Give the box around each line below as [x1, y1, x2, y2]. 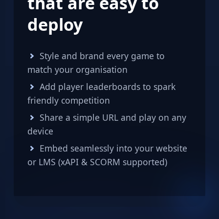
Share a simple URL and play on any [39, 111, 186, 124]
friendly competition [27, 94, 110, 107]
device [27, 125, 53, 137]
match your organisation [27, 64, 128, 76]
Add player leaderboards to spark [39, 81, 175, 93]
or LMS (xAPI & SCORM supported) [27, 156, 167, 168]
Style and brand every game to [39, 50, 165, 62]
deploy [27, 13, 83, 36]
